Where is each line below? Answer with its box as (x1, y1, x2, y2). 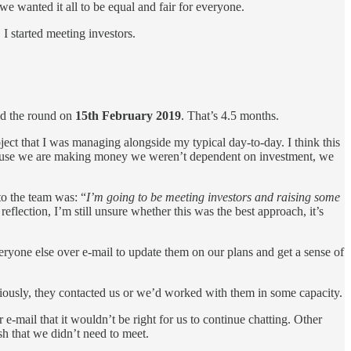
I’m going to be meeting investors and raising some (86, 190, 340, 204)
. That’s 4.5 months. (181, 109, 279, 123)
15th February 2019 (75, 109, 181, 123)
